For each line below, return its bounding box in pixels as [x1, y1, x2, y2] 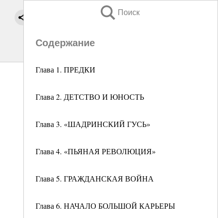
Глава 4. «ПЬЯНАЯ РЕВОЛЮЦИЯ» [36, 146, 156, 156]
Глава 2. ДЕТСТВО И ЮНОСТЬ [36, 91, 144, 102]
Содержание [36, 37, 95, 48]
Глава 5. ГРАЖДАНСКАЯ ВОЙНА [36, 173, 154, 183]
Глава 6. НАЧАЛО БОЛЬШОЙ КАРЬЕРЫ [36, 200, 175, 211]
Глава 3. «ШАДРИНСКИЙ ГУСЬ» [36, 119, 150, 129]
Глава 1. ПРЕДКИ [36, 64, 95, 74]
